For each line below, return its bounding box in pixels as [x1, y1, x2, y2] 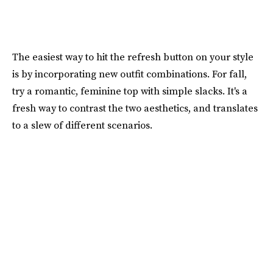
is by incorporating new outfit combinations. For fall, [12, 67, 247, 81]
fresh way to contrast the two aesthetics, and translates [12, 101, 258, 115]
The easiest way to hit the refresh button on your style [12, 50, 253, 64]
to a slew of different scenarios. [12, 118, 152, 132]
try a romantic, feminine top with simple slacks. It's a [12, 84, 247, 98]
